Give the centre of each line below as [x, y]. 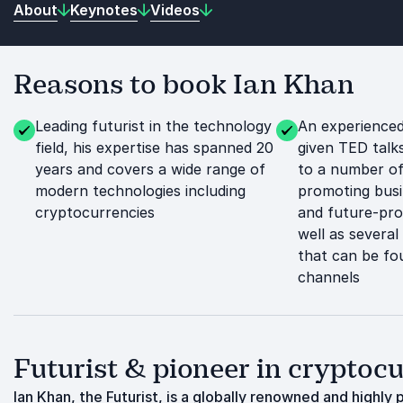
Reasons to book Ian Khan [184, 85]
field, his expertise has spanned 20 [154, 148]
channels [328, 277]
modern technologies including [140, 191]
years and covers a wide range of [150, 169]
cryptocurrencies [95, 212]
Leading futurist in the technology [153, 126]
